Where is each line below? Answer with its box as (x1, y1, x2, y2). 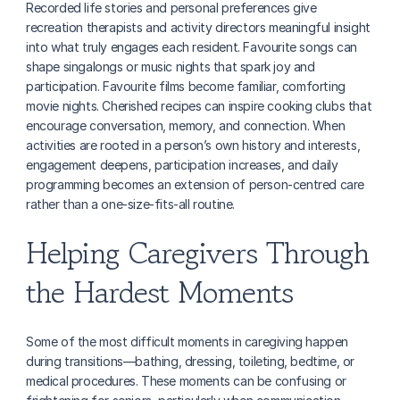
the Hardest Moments (26, 271, 293, 314)
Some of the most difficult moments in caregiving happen (26, 334, 349, 349)
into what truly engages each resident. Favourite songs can (26, 39, 357, 54)
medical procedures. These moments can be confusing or (26, 373, 346, 388)
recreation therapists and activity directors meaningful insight (26, 20, 371, 35)
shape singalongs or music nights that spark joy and (26, 59, 315, 74)
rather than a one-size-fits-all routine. (26, 196, 236, 212)
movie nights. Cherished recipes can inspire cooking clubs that (26, 98, 372, 113)
